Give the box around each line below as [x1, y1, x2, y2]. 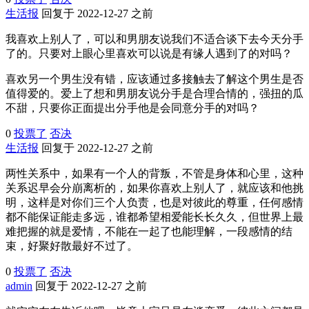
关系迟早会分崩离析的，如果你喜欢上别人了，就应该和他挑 [6, 181, 303, 194]
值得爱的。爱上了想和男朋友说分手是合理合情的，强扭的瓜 [6, 87, 303, 99]
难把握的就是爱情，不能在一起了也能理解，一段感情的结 [6, 225, 292, 237]
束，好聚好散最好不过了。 [6, 239, 138, 252]
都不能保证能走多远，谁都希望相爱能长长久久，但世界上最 [6, 210, 303, 223]
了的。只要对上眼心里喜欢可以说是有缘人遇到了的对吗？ [6, 47, 292, 59]
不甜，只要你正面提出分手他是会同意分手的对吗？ [6, 101, 259, 114]
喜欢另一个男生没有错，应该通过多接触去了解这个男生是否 [6, 72, 303, 85]
